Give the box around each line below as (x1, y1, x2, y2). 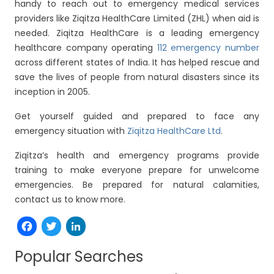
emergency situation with (15, 125, 127, 138)
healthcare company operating (15, 42, 157, 54)
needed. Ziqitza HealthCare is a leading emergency (15, 27, 259, 40)
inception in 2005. (15, 86, 90, 98)
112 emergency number (157, 42, 260, 54)
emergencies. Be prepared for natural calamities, (15, 179, 259, 191)
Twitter (61, 212, 125, 240)
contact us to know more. (15, 193, 125, 206)
